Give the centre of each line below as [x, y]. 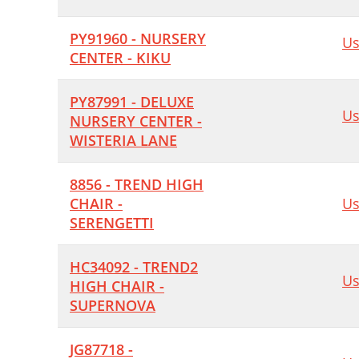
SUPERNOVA [113, 305]
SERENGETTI [112, 223]
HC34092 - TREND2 [134, 267]
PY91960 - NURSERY [138, 38]
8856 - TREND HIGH [137, 184]
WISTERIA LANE [123, 140]
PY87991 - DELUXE [132, 102]
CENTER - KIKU [120, 58]
